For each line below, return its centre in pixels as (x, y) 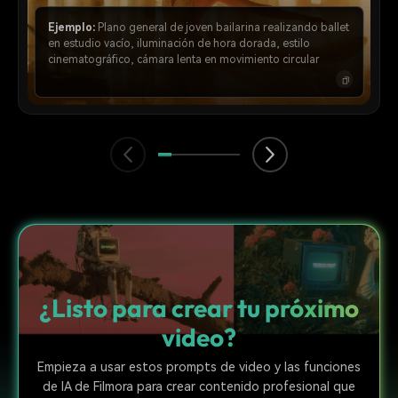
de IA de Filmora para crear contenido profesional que (199, 386)
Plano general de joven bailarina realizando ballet (223, 28)
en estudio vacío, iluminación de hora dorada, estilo (179, 44)
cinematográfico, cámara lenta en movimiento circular (183, 60)
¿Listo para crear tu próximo (199, 307)
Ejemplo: (71, 28)
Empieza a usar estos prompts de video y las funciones (199, 366)
